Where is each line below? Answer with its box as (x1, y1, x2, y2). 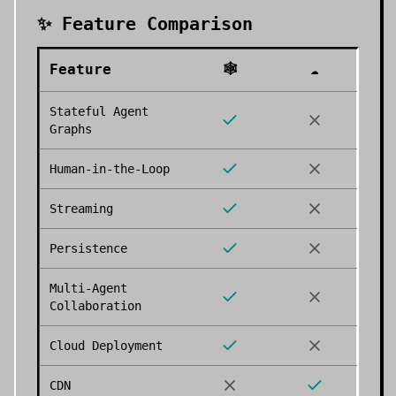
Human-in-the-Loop (49, 162, 170, 176)
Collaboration (49, 299, 141, 313)
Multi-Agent (49, 281, 127, 295)
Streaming (49, 202, 113, 216)
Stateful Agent (49, 104, 148, 118)
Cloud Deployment (49, 339, 163, 353)
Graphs (49, 122, 92, 136)
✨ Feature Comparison (37, 13, 253, 34)
